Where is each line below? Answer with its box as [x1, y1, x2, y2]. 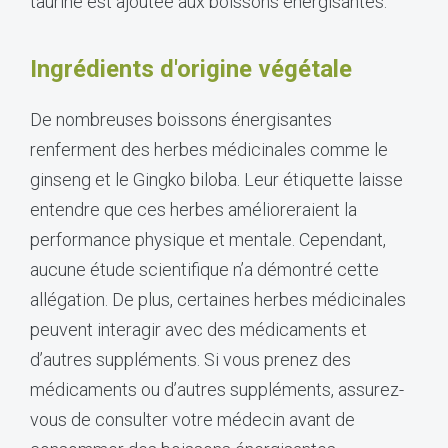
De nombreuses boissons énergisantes [30, 108, 332, 130]
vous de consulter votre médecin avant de [30, 408, 355, 430]
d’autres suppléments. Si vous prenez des [30, 348, 351, 370]
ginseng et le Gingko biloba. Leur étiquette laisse [30, 168, 403, 190]
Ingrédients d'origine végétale [30, 54, 352, 83]
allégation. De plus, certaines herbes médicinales [30, 288, 406, 310]
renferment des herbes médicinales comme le [30, 138, 388, 160]
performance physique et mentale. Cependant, [30, 228, 386, 250]
